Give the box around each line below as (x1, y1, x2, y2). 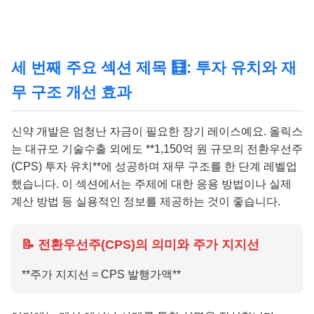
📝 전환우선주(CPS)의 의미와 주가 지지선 (22, 237, 259, 252)
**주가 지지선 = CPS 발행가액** (22, 268, 181, 280)
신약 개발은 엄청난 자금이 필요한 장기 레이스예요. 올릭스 (11, 125, 303, 137)
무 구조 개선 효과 (11, 83, 132, 101)
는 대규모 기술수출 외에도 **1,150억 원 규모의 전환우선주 (11, 142, 303, 155)
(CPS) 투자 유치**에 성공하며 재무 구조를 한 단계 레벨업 (11, 160, 297, 172)
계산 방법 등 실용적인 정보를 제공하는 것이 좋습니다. (11, 195, 280, 207)
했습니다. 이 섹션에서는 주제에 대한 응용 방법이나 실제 (11, 177, 292, 190)
